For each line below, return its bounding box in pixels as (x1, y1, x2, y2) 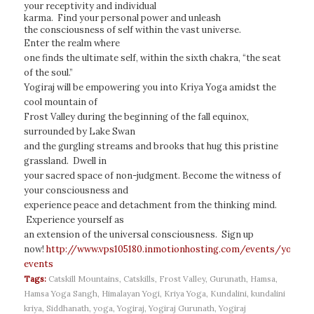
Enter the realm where (23, 37, 120, 49)
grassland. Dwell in (23, 155, 107, 167)
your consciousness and (23, 184, 128, 196)
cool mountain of (23, 96, 97, 108)
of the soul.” (23, 67, 75, 78)
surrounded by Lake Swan (23, 125, 135, 137)
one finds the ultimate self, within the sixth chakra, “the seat (23, 52, 281, 64)
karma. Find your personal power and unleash (23, 12, 221, 24)
